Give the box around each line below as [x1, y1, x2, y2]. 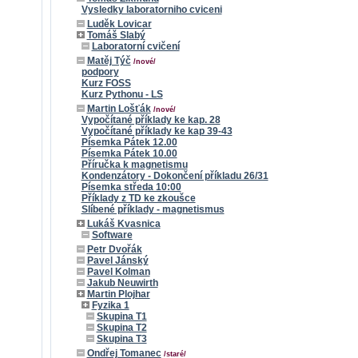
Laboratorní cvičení [91, 41, 180, 52]
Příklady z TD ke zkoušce [81, 193, 196, 204]
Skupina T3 [96, 333, 147, 344]
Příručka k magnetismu [81, 159, 188, 170]
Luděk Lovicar [86, 18, 152, 30]
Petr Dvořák [86, 244, 142, 255]
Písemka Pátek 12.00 [81, 137, 177, 148]
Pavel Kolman [86, 266, 150, 277]
